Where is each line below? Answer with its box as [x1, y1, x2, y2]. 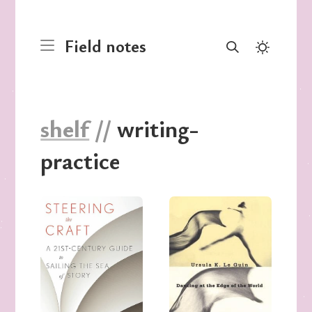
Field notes [65, 33, 147, 57]
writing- [111, 112, 199, 145]
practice [40, 144, 120, 177]
